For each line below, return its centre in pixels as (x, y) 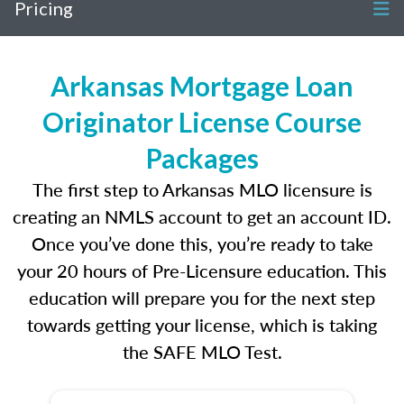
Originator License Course (202, 122)
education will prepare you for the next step (202, 298)
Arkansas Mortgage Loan (202, 86)
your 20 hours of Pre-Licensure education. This (202, 271)
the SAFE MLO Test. (202, 352)
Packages (202, 158)
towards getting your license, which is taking (202, 325)
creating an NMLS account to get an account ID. (202, 216)
